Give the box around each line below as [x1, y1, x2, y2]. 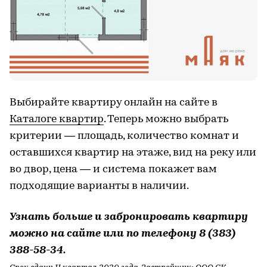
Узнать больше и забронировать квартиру [10, 211, 248, 223]
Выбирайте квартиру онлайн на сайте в [10, 97, 218, 108]
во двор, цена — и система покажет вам [10, 163, 217, 175]
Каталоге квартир [10, 113, 104, 125]
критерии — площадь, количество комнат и [10, 130, 239, 142]
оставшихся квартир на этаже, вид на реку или [10, 147, 256, 159]
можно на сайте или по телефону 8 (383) [10, 228, 235, 240]
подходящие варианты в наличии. [10, 180, 189, 192]
